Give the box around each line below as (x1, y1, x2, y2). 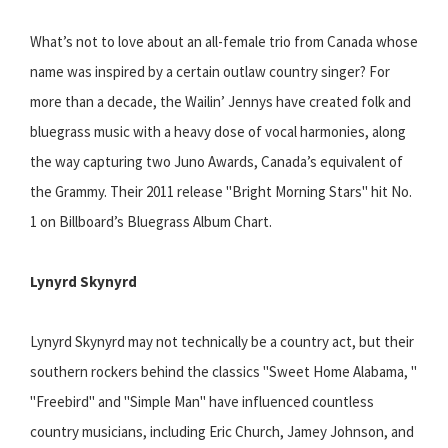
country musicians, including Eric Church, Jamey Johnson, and (30, 422, 414, 442)
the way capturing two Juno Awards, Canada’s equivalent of (30, 152, 403, 172)
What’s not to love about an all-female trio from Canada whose (30, 32, 418, 52)
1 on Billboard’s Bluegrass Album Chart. (30, 212, 272, 232)
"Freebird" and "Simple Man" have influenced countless (30, 392, 374, 412)
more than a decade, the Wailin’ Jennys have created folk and (30, 92, 411, 112)
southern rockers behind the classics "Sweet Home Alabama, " (30, 362, 417, 382)
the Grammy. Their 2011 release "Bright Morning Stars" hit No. (30, 182, 412, 202)
